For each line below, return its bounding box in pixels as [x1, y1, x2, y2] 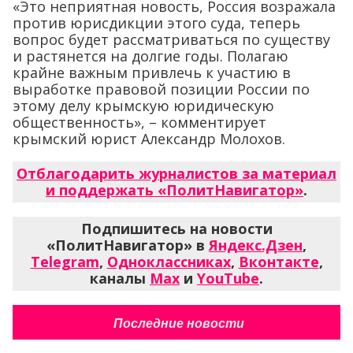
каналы [90, 269, 150, 288]
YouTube [197, 269, 259, 288]
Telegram [30, 252, 99, 272]
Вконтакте [238, 252, 319, 272]
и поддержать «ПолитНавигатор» [46, 180, 303, 200]
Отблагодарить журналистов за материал [17, 164, 336, 184]
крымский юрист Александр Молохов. [13, 129, 285, 149]
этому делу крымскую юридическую [13, 96, 274, 116]
